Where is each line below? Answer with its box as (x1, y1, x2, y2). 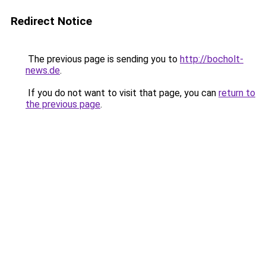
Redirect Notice (11, 14, 92, 28)
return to (218, 87, 255, 99)
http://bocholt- (180, 53, 243, 65)
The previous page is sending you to (26, 53, 180, 65)
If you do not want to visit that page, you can (26, 87, 218, 99)
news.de (26, 65, 60, 76)
